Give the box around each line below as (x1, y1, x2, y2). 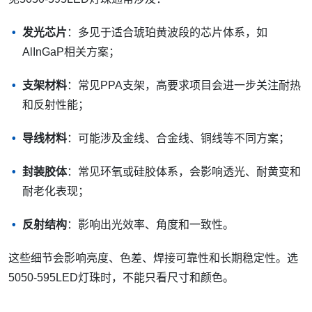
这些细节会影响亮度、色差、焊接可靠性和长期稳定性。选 (8, 251, 298, 264)
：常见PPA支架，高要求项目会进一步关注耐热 (67, 79, 301, 91)
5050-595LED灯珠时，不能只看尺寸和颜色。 (8, 271, 234, 283)
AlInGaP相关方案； (22, 45, 120, 58)
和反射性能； (22, 98, 89, 111)
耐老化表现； (22, 185, 89, 197)
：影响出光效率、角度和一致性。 (67, 218, 234, 231)
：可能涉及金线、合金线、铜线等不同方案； (67, 132, 290, 144)
